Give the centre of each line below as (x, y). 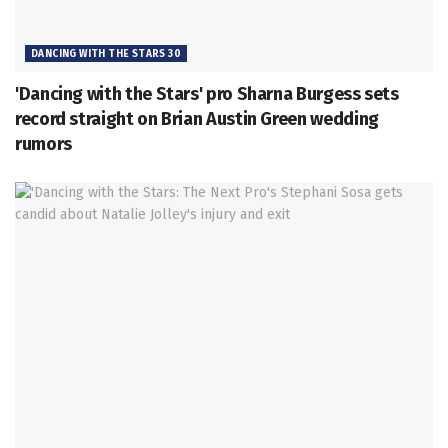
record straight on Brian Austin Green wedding (197, 119)
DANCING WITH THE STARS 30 (106, 54)
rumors (43, 144)
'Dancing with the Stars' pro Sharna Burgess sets (207, 94)
